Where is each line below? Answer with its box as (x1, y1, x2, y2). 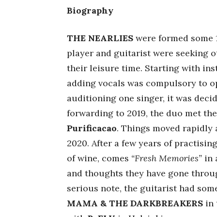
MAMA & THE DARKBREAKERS (67, 197, 203, 209)
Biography (67, 4, 113, 16)
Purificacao (67, 122, 117, 134)
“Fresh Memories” (131, 152, 202, 164)
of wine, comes (67, 152, 131, 164)
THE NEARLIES (67, 32, 133, 44)
